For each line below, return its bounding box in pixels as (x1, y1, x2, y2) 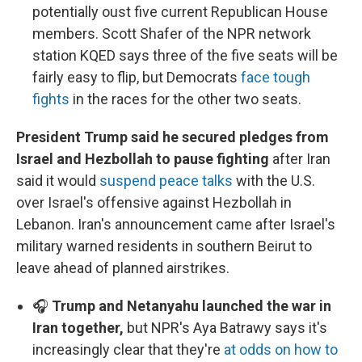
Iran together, (32, 319, 127, 337)
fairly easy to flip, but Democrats (32, 69, 241, 86)
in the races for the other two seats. (69, 90, 301, 108)
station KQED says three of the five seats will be (32, 47, 338, 65)
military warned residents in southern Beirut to (16, 238, 312, 255)
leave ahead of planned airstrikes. (16, 259, 229, 277)
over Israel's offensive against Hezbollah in (16, 194, 292, 212)
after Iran (272, 150, 330, 168)
